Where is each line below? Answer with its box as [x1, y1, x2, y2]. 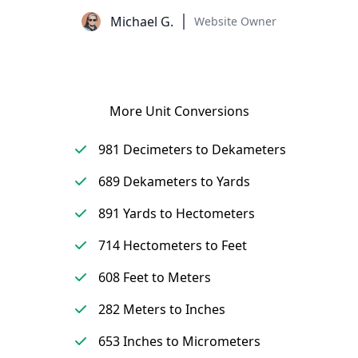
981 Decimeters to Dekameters [97, 141, 286, 158]
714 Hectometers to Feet [97, 237, 247, 254]
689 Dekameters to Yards [97, 173, 250, 190]
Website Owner [194, 14, 276, 29]
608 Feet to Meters [97, 268, 211, 286]
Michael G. [110, 13, 173, 30]
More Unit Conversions [109, 102, 249, 120]
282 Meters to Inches [97, 300, 225, 318]
